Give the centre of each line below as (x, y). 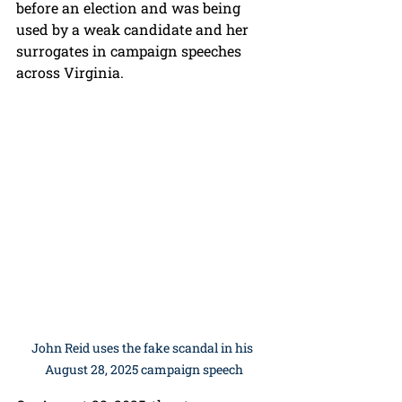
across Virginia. (70, 73)
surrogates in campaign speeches (131, 51)
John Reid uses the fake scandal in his (144, 348)
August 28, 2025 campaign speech (144, 370)
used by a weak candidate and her (134, 30)
